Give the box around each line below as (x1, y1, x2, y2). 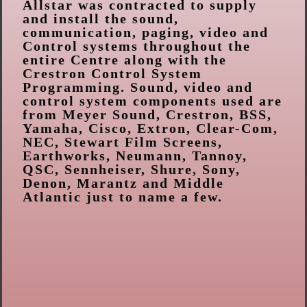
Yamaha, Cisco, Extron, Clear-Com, (23, 120, 278, 136)
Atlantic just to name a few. (23, 188, 223, 204)
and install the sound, (23, 10, 179, 26)
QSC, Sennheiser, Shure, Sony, (23, 161, 241, 177)
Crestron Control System (23, 65, 202, 81)
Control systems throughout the (23, 38, 251, 53)
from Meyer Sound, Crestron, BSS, (23, 106, 272, 122)
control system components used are (23, 93, 282, 108)
